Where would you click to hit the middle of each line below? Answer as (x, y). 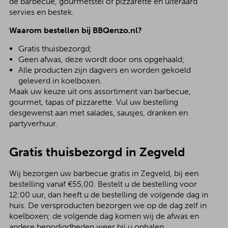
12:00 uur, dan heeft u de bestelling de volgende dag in (108, 195)
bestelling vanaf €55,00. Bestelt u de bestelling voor (103, 184)
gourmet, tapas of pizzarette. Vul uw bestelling (93, 102)
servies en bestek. (41, 12)
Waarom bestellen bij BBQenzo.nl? (75, 30)
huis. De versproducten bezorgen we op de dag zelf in (108, 205)
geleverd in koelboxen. (60, 81)
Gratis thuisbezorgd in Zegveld (97, 152)
